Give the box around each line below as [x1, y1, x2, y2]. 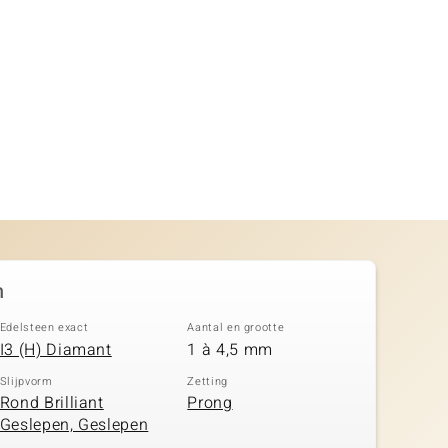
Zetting [187, 372, 228, 390]
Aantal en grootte [187, 319, 285, 336]
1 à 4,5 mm [187, 337, 273, 362]
